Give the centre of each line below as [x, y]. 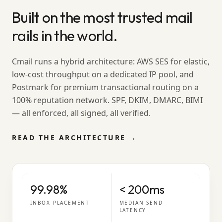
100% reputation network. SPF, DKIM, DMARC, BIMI [107, 100]
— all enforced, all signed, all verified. [81, 113]
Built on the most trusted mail [102, 17]
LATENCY [133, 210]
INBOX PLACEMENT [60, 203]
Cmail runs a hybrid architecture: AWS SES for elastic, [111, 61]
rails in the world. [64, 36]
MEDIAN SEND [141, 203]
